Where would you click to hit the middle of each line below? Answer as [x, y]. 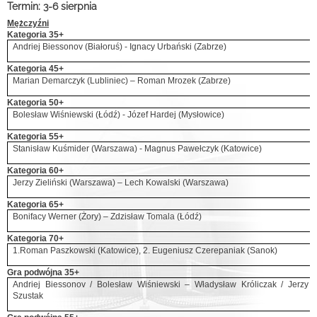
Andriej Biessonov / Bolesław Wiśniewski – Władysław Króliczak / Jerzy [161, 284]
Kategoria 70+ [35, 238]
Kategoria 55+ [35, 137]
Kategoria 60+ [35, 171]
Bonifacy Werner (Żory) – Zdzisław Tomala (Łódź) [108, 217]
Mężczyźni [28, 23]
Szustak [28, 296]
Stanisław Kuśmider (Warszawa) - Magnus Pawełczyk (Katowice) [138, 149]
